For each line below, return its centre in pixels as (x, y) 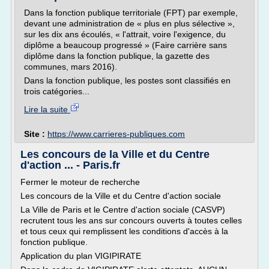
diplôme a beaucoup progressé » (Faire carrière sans (125, 45)
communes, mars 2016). (73, 67)
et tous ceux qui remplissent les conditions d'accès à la (124, 231)
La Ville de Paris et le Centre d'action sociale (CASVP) (123, 210)
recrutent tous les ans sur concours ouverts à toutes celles (131, 220)
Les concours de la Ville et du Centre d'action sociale (121, 196)
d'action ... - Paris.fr (70, 165)
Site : (36, 134)
